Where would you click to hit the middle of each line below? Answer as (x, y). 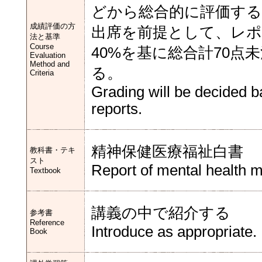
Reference (47, 223)
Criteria (42, 73)
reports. (117, 109)
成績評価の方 (53, 26)
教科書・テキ (53, 150)
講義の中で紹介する (161, 213)
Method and (50, 64)
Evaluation (48, 55)
